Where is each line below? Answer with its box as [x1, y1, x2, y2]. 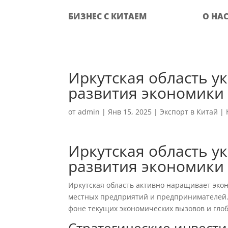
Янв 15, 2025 [108, 107, 152, 117]
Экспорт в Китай [160, 107, 218, 117]
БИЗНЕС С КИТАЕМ [68, 11, 147, 22]
